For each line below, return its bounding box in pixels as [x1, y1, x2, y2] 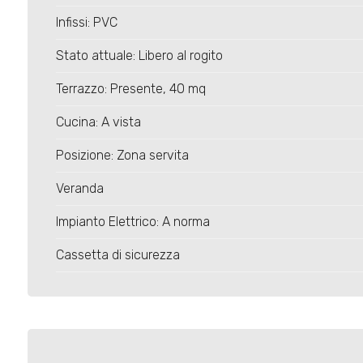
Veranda [55, 181, 104, 197]
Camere [24, 143, 75, 160]
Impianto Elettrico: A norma [55, 214, 210, 230]
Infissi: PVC [55, 15, 117, 31]
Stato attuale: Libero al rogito [55, 48, 223, 64]
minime [24, 164, 74, 182]
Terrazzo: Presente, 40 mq [55, 81, 206, 97]
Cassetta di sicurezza [55, 247, 180, 263]
